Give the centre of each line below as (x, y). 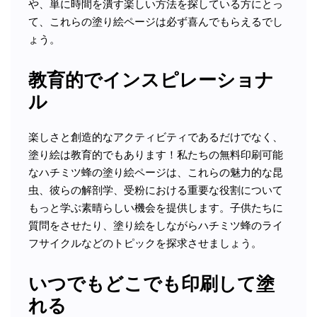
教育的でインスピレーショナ (151, 80)
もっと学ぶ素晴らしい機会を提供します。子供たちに (156, 207)
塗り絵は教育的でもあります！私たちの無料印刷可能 (156, 154)
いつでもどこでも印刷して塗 (151, 284)
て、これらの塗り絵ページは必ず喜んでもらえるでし (156, 21)
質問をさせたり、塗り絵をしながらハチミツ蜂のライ (156, 225)
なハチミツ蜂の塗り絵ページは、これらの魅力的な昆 (156, 172)
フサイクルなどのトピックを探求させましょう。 (145, 243)
